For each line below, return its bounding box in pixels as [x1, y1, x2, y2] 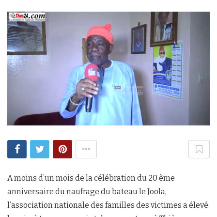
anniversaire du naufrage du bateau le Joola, [7, 187, 167, 197]
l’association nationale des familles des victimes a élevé [7, 201, 208, 210]
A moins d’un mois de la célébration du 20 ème [7, 173, 175, 183]
